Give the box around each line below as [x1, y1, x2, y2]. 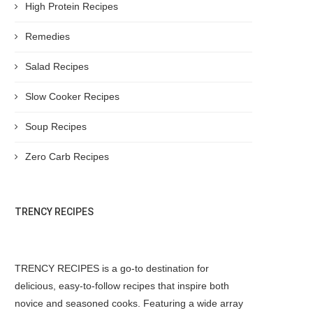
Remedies [25, 31, 70, 42]
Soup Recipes [25, 121, 87, 132]
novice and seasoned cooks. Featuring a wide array [15, 298, 243, 309]
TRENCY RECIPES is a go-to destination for [15, 263, 209, 274]
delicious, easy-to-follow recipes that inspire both [15, 280, 229, 291]
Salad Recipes [25, 61, 89, 72]
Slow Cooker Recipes [25, 91, 119, 102]
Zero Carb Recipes [25, 151, 109, 162]
